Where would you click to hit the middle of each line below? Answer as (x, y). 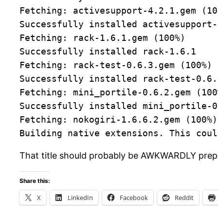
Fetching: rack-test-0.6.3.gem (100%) (116, 65)
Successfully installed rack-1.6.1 (108, 52)
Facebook (134, 198)
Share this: (35, 181)
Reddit (184, 198)
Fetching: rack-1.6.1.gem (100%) (102, 38)
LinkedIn (80, 198)
